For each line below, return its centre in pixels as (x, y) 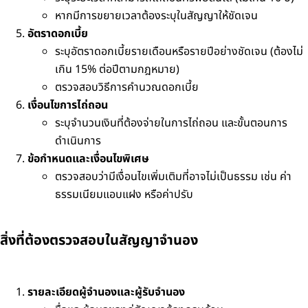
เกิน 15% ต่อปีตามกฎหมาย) (117, 69)
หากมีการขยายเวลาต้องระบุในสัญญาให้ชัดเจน (156, 16)
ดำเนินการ (78, 141)
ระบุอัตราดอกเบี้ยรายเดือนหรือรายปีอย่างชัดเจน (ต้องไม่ (179, 52)
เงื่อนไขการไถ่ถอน (68, 105)
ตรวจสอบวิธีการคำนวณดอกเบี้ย (127, 87)
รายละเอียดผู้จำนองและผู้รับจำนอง (106, 292)
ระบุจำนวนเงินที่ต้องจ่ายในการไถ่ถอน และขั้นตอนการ (171, 123)
